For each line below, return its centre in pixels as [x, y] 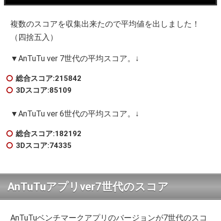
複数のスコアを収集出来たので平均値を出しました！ [105, 24]
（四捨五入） [34, 37]
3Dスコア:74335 [44, 146]
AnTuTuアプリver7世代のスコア [88, 187]
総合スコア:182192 [49, 134]
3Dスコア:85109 [44, 91]
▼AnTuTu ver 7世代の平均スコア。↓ [75, 59]
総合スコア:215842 [49, 79]
